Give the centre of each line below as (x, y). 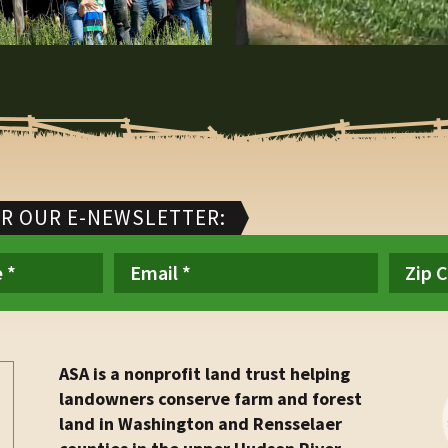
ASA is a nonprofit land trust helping (204, 374)
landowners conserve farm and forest (210, 399)
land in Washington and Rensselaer (200, 424)
